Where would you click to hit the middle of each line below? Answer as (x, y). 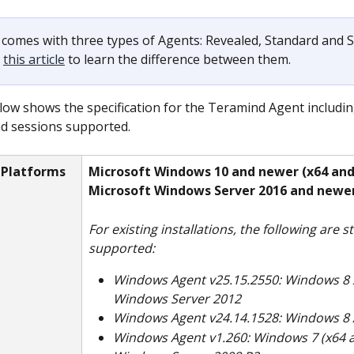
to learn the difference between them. (178, 59)
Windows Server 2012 (177, 299)
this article (34, 59)
